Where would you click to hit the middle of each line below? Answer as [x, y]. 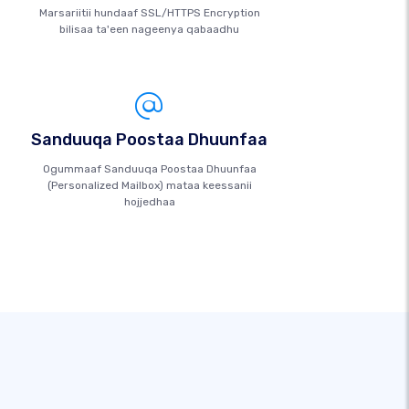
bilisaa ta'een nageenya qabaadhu [150, 29]
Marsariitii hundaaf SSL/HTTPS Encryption [149, 13]
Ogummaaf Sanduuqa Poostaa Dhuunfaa [149, 169]
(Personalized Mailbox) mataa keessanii [149, 185]
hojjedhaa [149, 202]
